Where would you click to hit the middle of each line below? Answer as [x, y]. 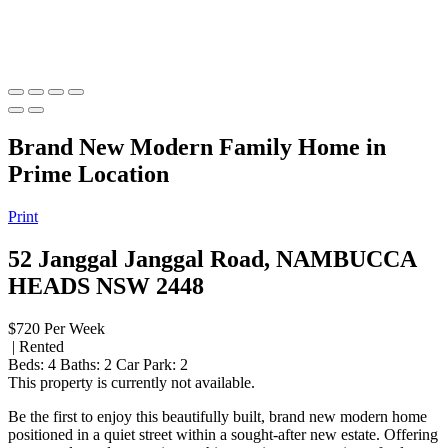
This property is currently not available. [131, 382]
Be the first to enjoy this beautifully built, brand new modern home [217, 416]
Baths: [80, 364]
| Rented [36, 346]
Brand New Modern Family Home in [197, 146]
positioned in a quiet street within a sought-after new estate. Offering [223, 434]
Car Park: [146, 364]
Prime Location [88, 173]
